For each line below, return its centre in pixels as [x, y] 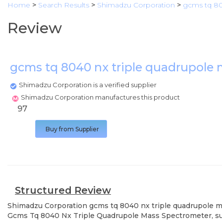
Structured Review [63, 190]
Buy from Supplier [72, 129]
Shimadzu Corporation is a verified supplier [88, 85]
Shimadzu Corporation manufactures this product [101, 97]
